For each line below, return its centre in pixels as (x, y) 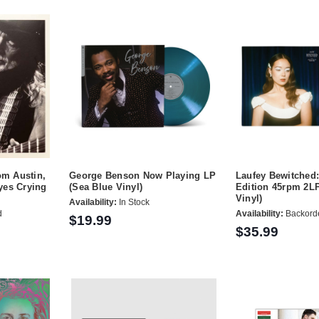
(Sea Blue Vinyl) (106, 187)
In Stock (134, 203)
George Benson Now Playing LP (143, 175)
